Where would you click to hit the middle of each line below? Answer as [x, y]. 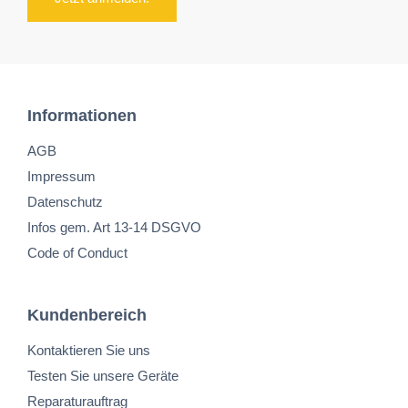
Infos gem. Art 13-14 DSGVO [114, 227]
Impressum [61, 176]
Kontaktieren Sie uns [89, 350]
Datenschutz [65, 202]
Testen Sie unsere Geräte [103, 376]
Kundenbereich [87, 315]
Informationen [82, 116]
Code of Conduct [77, 253]
